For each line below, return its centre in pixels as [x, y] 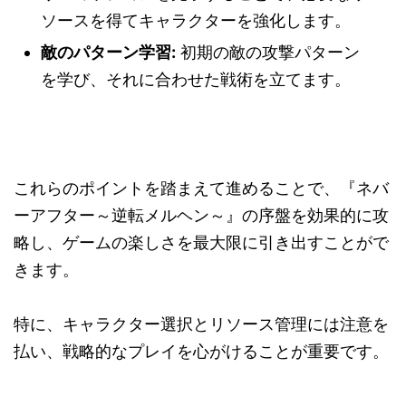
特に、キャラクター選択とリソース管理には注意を [201, 324]
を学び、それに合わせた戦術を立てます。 [196, 80]
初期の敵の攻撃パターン [268, 53]
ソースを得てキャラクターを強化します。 [196, 21]
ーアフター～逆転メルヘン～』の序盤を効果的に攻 [201, 216]
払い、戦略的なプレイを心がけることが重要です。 [201, 352]
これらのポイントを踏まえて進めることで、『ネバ [201, 188]
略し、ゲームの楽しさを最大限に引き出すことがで [201, 243]
